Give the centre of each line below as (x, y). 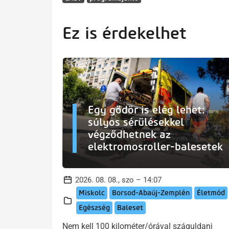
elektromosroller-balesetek (155, 147)
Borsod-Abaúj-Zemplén (151, 193)
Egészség (94, 208)
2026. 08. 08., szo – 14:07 (118, 180)
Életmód (211, 193)
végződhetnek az (129, 135)
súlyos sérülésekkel (136, 122)
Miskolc (92, 193)
